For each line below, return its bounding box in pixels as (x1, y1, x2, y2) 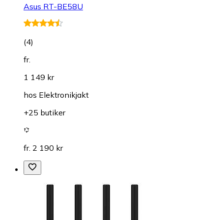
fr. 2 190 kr (24, 142, 63, 153)
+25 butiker (24, 107, 65, 117)
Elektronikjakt (39, 89, 89, 100)
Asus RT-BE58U (24, 1, 83, 11)
